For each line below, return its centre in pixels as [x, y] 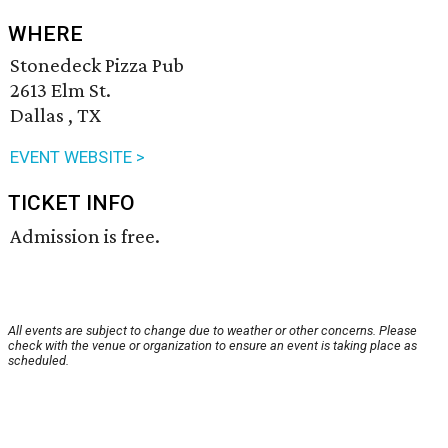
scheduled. [38, 361]
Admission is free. [85, 236]
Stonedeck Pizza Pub [97, 65]
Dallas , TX [55, 115]
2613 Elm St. [60, 90]
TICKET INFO [71, 203]
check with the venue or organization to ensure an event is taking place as [212, 346]
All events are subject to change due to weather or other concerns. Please [212, 331]
